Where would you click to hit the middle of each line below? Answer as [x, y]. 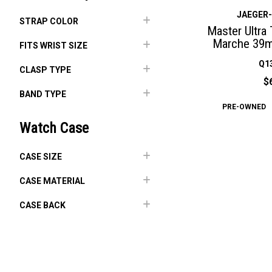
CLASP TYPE [45, 70]
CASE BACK [42, 205]
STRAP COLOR [49, 21]
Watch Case [54, 128]
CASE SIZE [41, 157]
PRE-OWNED [244, 107]
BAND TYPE [43, 94]
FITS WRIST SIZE [53, 46]
